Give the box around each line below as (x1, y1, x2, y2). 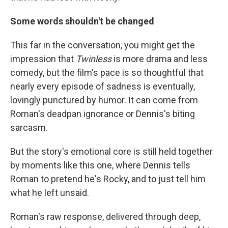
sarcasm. (10, 122, 48, 133)
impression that (10, 53, 76, 64)
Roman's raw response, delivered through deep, (10, 211, 201, 222)
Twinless (76, 53, 113, 64)
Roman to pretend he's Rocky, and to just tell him (10, 173, 206, 184)
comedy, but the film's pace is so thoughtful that (10, 67, 204, 78)
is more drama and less (113, 53, 208, 64)
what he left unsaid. (10, 187, 89, 198)
